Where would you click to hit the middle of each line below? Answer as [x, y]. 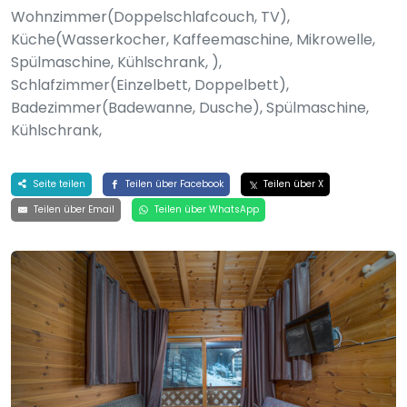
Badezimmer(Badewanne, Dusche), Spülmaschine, [190, 108]
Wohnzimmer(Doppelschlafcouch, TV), [150, 17]
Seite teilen [57, 184]
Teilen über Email [72, 209]
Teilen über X [292, 184]
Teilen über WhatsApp [205, 209]
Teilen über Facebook [173, 184]
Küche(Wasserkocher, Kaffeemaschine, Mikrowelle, [193, 40]
